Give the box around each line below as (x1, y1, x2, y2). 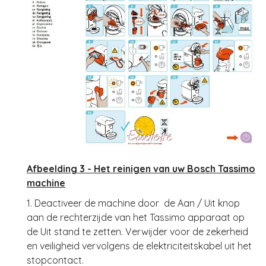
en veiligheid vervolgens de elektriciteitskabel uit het (27, 240, 252, 252)
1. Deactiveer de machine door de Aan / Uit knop (27, 197, 240, 210)
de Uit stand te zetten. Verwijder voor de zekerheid (27, 226, 248, 238)
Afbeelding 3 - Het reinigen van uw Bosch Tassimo (27, 163, 255, 175)
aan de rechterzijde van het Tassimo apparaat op (27, 211, 245, 224)
